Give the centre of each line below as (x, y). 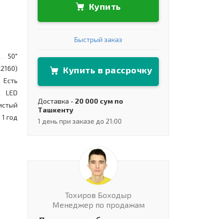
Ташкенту (55, 109)
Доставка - (56, 101)
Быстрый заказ (98, 40)
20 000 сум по (99, 101)
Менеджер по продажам (98, 204)
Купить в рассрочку (108, 70)
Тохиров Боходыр (98, 195)
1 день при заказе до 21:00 (80, 121)
